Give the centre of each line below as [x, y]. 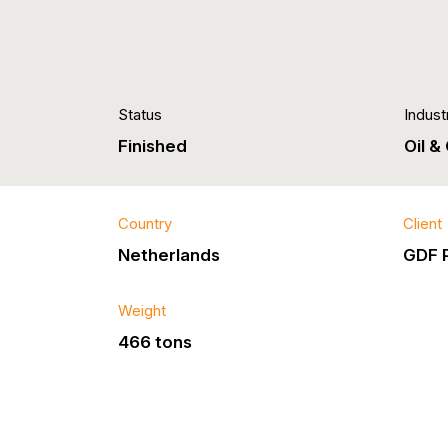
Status [140, 115]
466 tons [155, 341]
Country [145, 224]
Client [422, 224]
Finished [152, 146]
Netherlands [169, 254]
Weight [142, 310]
